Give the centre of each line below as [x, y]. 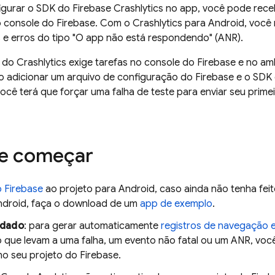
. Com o [114, 23]
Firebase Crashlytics [118, 9]
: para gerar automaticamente [92, 226]
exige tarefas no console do [132, 63]
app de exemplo [176, 204]
